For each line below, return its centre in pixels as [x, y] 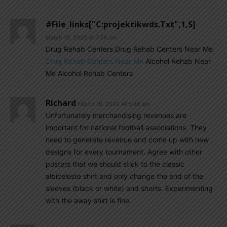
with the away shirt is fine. [88, 200]
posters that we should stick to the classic [115, 164]
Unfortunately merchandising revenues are [116, 115]
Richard [61, 103]
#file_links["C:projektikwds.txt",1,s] [121, 24]
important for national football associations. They [126, 127]
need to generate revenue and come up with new [127, 140]
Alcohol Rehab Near [177, 61]
